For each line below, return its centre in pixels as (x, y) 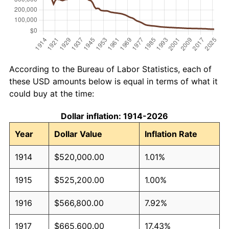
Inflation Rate (171, 134)
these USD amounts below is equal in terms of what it (113, 81)
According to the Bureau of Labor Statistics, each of (110, 69)
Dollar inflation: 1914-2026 (114, 116)
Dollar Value (78, 134)
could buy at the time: (52, 93)
